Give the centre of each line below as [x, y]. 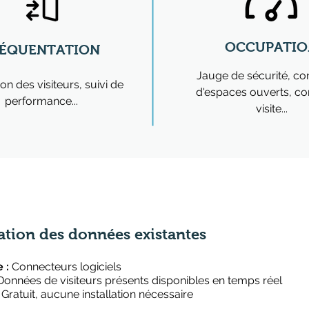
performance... [41, 101]
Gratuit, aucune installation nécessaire [97, 294]
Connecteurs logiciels [65, 267]
